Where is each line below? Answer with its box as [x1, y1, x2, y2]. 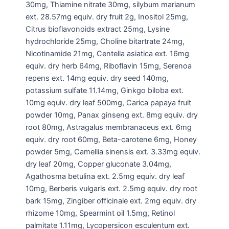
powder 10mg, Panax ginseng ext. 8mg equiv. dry [26, 110, 198, 120]
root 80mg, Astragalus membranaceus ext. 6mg [26, 122, 192, 132]
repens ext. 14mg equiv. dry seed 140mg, [26, 73, 169, 83]
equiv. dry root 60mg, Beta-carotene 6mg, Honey [26, 134, 197, 144]
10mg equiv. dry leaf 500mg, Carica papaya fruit [26, 98, 191, 107]
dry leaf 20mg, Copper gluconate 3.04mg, [26, 159, 171, 169]
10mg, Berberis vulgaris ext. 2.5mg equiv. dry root [26, 184, 197, 193]
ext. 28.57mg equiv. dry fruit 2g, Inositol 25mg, [26, 12, 188, 21]
